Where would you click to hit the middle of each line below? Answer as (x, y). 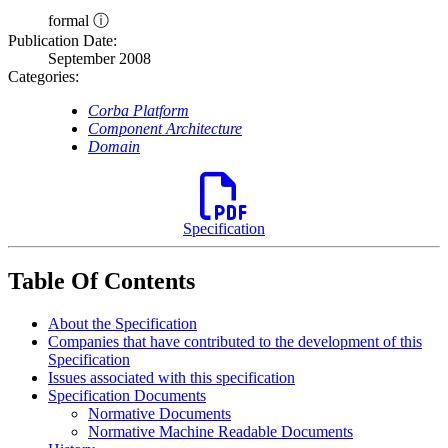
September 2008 (99, 59)
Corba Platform (138, 111)
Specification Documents (127, 395)
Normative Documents (159, 413)
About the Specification (122, 323)
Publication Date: (62, 41)
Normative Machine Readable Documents (220, 431)
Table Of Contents (101, 281)
